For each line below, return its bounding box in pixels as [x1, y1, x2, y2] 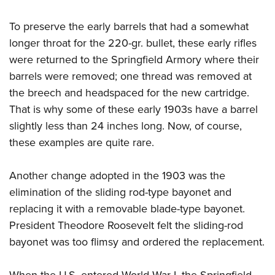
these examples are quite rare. [9, 134, 154, 150]
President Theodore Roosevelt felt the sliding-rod [9, 217, 243, 233]
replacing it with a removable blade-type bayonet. [9, 200, 245, 217]
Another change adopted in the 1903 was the [9, 167, 225, 184]
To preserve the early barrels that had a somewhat [9, 18, 249, 34]
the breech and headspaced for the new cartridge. [9, 84, 249, 101]
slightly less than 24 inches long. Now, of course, [9, 117, 242, 134]
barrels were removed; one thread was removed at [9, 68, 252, 84]
